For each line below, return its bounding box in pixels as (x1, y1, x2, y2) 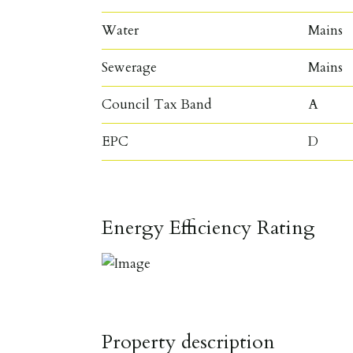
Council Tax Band (102, 95, 213, 113)
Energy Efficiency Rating (102, 214, 316, 241)
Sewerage (102, 58, 158, 76)
